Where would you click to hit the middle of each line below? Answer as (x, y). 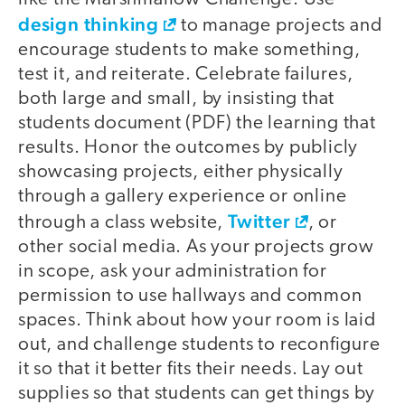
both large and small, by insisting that (177, 99)
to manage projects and (279, 26)
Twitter (259, 221)
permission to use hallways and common (190, 297)
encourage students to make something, (189, 51)
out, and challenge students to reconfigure (199, 345)
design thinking (89, 24)
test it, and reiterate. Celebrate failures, (186, 75)
